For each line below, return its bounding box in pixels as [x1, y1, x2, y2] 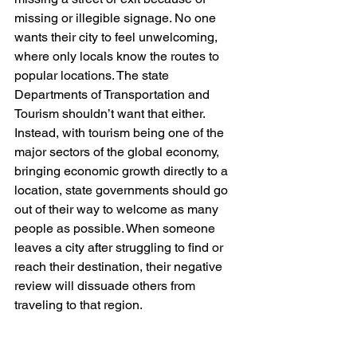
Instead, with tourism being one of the [14, 124, 227, 140]
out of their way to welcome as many [14, 201, 222, 217]
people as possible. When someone [14, 220, 218, 236]
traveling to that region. [14, 296, 143, 312]
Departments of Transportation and [14, 86, 213, 102]
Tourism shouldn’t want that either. [14, 105, 208, 121]
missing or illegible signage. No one [14, 10, 219, 25]
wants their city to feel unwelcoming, [14, 29, 221, 45]
